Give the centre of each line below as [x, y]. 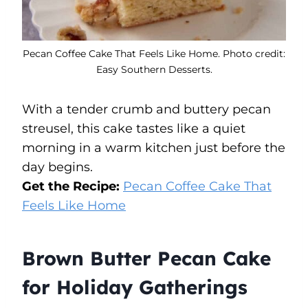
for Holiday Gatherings [135, 287]
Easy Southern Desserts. [154, 69]
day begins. [57, 167]
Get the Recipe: [73, 186]
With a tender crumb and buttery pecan [146, 109]
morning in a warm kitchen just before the [154, 147]
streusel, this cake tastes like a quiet [134, 128]
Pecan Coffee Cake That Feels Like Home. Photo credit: [154, 53]
